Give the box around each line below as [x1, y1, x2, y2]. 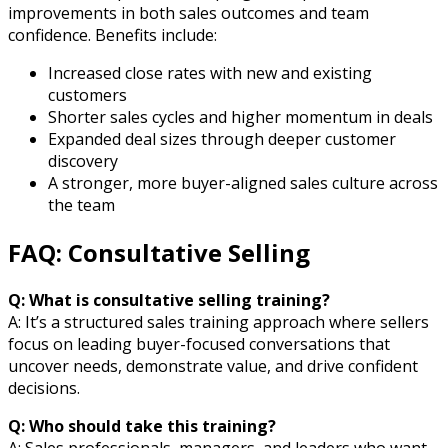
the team [48, 194, 115, 217]
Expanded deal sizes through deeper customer [48, 128, 396, 151]
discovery [48, 150, 118, 173]
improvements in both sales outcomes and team [8, 2, 369, 25]
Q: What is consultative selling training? [8, 289, 330, 312]
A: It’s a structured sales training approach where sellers [8, 311, 429, 334]
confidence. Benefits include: [8, 24, 217, 47]
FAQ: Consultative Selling [8, 236, 310, 270]
